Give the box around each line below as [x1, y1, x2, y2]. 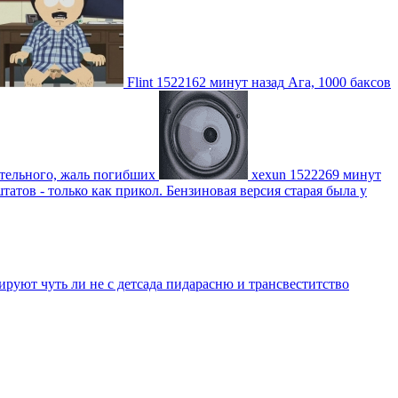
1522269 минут [290, 166, 381, 182]
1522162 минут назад [156, 74, 284, 90]
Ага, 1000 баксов [288, 74, 391, 90]
